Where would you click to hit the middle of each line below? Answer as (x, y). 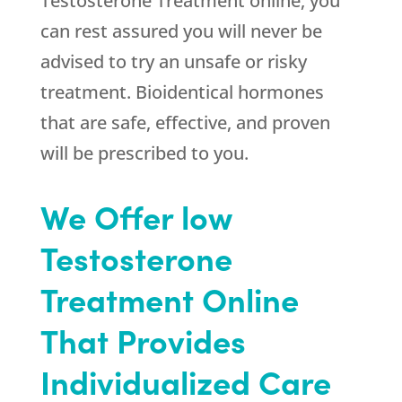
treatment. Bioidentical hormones (182, 92)
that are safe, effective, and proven (185, 123)
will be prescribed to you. (144, 153)
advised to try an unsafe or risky (173, 62)
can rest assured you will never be (181, 31)
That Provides (143, 340)
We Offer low (136, 216)
